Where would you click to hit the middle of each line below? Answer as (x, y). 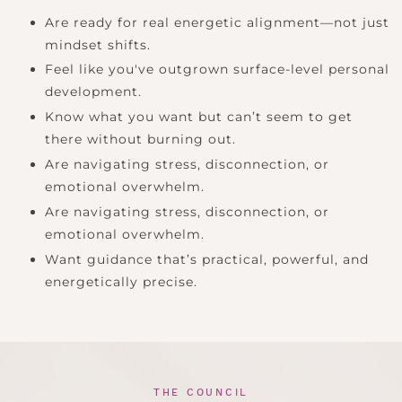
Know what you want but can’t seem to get (199, 117)
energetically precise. (121, 281)
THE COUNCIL (201, 392)
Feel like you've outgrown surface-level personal (217, 70)
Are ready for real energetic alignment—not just (217, 22)
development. (93, 92)
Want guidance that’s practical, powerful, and (207, 259)
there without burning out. (140, 140)
